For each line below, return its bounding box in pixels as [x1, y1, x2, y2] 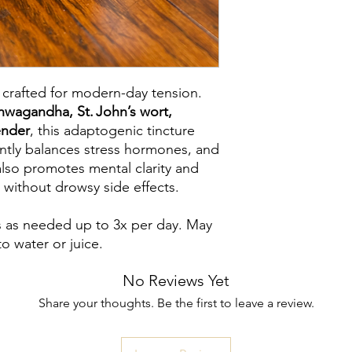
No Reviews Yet [123, 271, 229, 290]
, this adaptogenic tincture [30, 122, 195, 139]
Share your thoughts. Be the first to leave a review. [38, 295, 314, 310]
